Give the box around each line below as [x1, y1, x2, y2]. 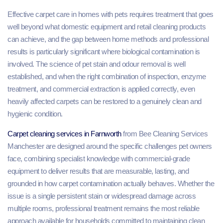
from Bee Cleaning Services [123, 129, 208, 138]
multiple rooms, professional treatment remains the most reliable [7, 204, 199, 213]
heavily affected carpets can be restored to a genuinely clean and [7, 97, 202, 106]
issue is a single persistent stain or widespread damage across [7, 191, 196, 200]
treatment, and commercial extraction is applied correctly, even [7, 85, 195, 94]
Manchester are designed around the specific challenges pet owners [7, 141, 212, 150]
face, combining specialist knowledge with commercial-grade [7, 154, 190, 163]
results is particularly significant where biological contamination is [7, 47, 200, 56]
